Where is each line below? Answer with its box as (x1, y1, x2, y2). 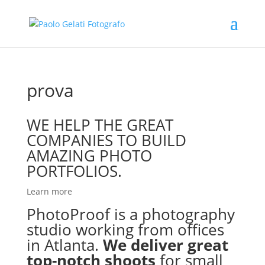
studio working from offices (26, 219, 224, 240)
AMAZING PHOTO (26, 145, 152, 166)
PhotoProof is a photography (26, 203, 235, 225)
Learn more (26, 186, 72, 197)
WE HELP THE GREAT (26, 114, 173, 135)
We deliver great (102, 234, 228, 256)
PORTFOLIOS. (26, 160, 122, 182)
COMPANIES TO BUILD (26, 130, 186, 151)
